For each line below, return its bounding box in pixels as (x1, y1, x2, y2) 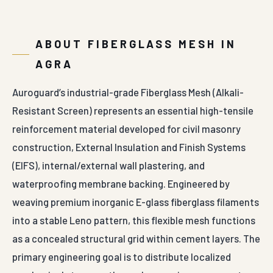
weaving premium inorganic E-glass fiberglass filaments (12, 196, 259, 208)
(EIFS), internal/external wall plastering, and (12, 159, 205, 172)
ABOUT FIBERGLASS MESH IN (35, 37, 237, 51)
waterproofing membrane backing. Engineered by (12, 177, 230, 190)
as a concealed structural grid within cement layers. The (12, 232, 260, 245)
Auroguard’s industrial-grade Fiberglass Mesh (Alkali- (12, 86, 244, 99)
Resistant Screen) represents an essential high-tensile (12, 104, 253, 117)
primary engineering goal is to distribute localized (12, 250, 231, 263)
